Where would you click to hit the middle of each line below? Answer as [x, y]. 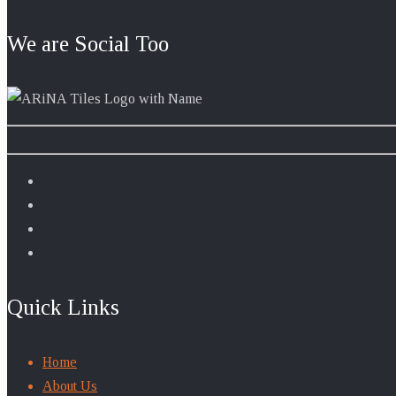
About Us [70, 385]
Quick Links [63, 307]
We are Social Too [88, 44]
